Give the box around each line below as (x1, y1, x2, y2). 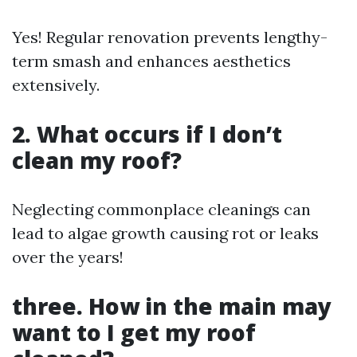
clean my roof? (12, 145, 182, 175)
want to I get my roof (12, 317, 256, 347)
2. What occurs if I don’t (12, 119, 282, 149)
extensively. (12, 75, 100, 95)
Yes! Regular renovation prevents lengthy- (12, 27, 328, 47)
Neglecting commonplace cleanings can (12, 199, 311, 219)
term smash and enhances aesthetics (12, 51, 291, 71)
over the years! (12, 247, 124, 267)
